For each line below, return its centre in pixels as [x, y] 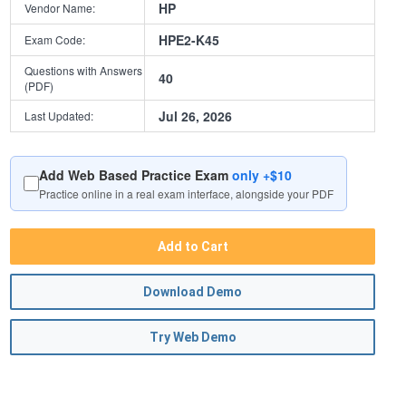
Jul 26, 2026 [196, 116]
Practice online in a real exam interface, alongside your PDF [187, 194]
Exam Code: [55, 40]
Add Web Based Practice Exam [136, 175]
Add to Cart [193, 247]
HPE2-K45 [189, 40]
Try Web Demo [193, 338]
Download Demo [193, 292]
